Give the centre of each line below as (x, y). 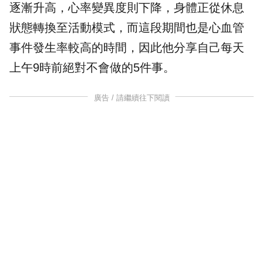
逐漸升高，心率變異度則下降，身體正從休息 (127, 8)
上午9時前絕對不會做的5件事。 (92, 68)
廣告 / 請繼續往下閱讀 (131, 98)
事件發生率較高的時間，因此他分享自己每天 (127, 48)
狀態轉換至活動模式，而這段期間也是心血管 (127, 28)
